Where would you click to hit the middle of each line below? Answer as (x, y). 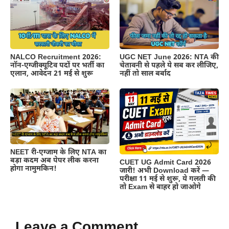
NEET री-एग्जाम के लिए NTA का (58, 152)
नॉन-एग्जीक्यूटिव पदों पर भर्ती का (57, 65)
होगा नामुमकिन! (33, 169)
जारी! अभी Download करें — (164, 171)
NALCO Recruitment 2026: (56, 57)
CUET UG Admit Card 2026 (165, 163)
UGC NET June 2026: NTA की (169, 57)
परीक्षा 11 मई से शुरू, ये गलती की (168, 179)
